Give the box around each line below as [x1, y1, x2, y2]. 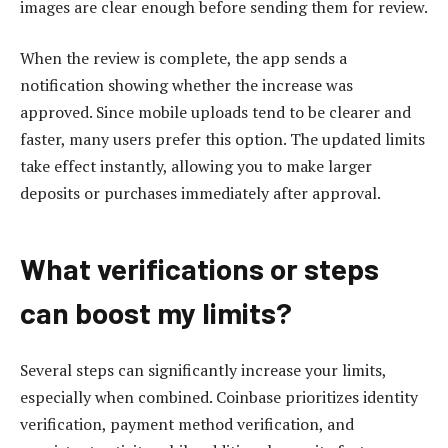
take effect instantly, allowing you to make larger [20, 155, 372, 178]
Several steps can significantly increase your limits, [20, 359, 386, 382]
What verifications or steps [20, 250, 379, 286]
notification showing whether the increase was [20, 74, 353, 97]
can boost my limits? [20, 294, 292, 330]
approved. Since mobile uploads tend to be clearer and [20, 101, 411, 124]
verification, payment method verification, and [20, 413, 354, 436]
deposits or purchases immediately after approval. [20, 182, 381, 205]
